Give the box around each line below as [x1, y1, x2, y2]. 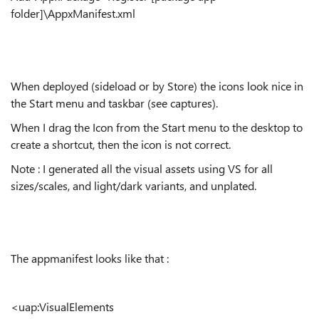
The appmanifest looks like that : [11, 251, 169, 266]
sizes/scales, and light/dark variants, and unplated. [11, 178, 256, 193]
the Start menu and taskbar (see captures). [11, 95, 218, 110]
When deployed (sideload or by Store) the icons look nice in [11, 78, 303, 93]
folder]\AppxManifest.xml [11, 6, 135, 21]
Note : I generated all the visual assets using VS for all [11, 161, 273, 176]
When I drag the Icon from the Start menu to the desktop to [11, 120, 303, 135]
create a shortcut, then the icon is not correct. [11, 137, 231, 152]
